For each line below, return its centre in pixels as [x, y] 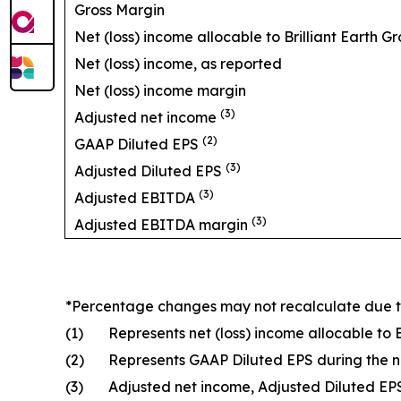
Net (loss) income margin [160, 90]
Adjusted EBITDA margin [163, 224]
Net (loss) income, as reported [178, 63]
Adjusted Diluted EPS [150, 171]
